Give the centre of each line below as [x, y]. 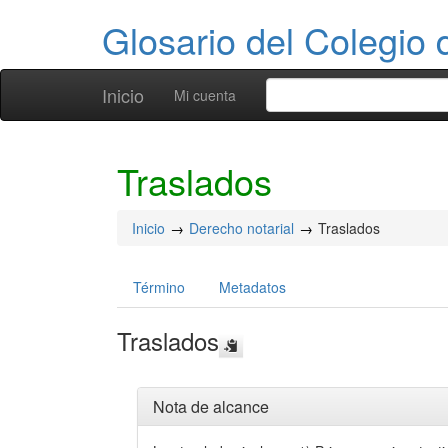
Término [159, 287]
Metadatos [252, 287]
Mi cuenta [205, 95]
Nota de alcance [211, 406]
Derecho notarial [241, 228]
